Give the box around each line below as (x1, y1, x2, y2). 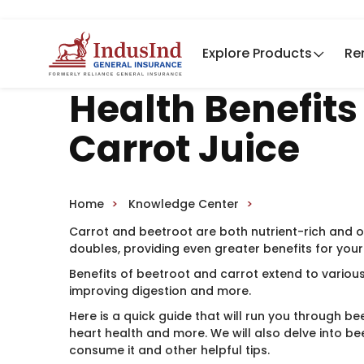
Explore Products (202, 44, 312, 63)
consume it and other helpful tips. (69, 342, 271, 358)
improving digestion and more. (69, 283, 252, 299)
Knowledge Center (128, 196, 240, 212)
